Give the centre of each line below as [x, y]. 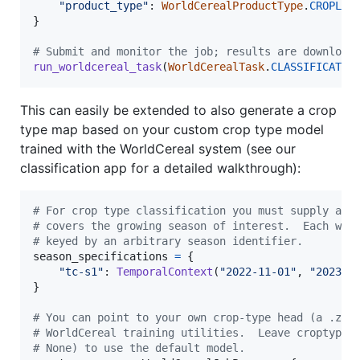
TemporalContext [165, 272]
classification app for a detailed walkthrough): [160, 168]
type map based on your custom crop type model [172, 130]
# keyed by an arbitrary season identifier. [168, 241]
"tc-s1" [81, 272]
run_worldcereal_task [97, 67]
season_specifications [100, 257]
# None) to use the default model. [139, 348]
